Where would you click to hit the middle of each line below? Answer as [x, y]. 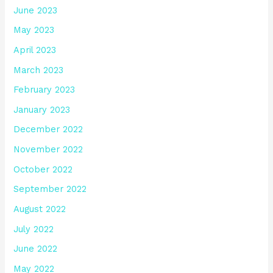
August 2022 [40, 209]
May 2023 [34, 30]
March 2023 [39, 70]
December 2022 [48, 129]
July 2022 [34, 229]
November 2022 [48, 150]
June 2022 [36, 249]
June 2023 [36, 10]
